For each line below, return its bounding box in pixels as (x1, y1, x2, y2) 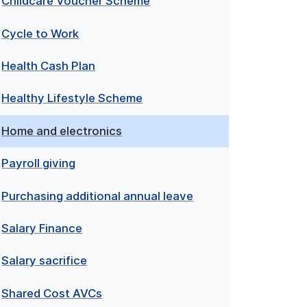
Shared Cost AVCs (1, 286, 103, 300)
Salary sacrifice (1, 254, 88, 268)
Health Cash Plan (1, 59, 96, 73)
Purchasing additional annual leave (1, 188, 194, 203)
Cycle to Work (1, 26, 79, 40)
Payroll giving (1, 156, 76, 171)
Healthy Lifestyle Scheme (1, 91, 143, 106)
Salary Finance (1, 221, 83, 235)
